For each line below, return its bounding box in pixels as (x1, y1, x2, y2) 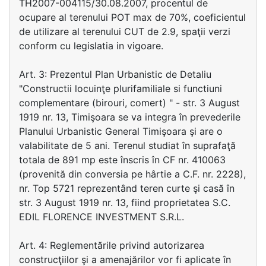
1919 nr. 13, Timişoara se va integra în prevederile (19, 111, 240, 123)
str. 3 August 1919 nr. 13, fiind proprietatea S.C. (19, 197, 230, 208)
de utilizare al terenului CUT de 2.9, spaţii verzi (19, 26, 230, 37)
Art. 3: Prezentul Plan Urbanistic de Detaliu (19, 68, 211, 80)
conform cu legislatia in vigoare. (19, 40, 163, 52)
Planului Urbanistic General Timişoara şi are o (19, 125, 223, 137)
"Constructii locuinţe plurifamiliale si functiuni (19, 83, 222, 94)
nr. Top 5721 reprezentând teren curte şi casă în (19, 182, 235, 194)
